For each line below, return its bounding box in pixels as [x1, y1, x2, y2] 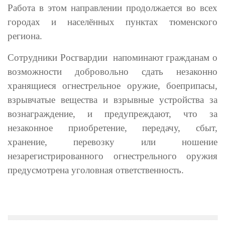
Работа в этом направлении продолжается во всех [8, 2, 217, 13]
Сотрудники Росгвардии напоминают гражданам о [8, 52, 217, 63]
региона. [8, 30, 42, 41]
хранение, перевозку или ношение [8, 136, 217, 147]
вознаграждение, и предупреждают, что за [8, 108, 217, 119]
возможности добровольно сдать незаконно [8, 66, 217, 77]
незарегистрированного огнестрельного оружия [8, 150, 217, 161]
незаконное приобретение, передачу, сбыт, [8, 122, 217, 133]
